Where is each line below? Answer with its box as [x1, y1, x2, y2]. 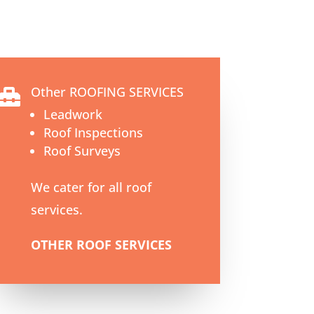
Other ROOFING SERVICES [31, 83, 184, 100]
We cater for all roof [31, 178, 152, 196]
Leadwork [43, 105, 103, 123]
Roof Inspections [43, 123, 144, 141]
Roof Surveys [43, 142, 121, 159]
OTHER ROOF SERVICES [31, 235, 172, 253]
